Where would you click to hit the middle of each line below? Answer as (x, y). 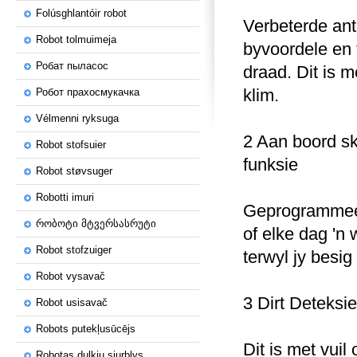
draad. (270, 72)
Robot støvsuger (74, 171)
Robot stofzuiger (74, 250)
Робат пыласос (72, 66)
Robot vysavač (71, 276)
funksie (271, 165)
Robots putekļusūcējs (86, 329)
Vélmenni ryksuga (77, 118)
